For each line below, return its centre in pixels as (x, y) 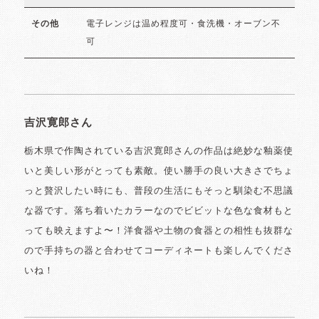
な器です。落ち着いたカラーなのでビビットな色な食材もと (159, 211)
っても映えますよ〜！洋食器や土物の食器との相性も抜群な (159, 231)
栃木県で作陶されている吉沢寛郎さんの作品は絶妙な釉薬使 (159, 151)
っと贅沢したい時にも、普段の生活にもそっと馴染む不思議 (159, 191)
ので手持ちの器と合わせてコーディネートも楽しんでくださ (159, 251)
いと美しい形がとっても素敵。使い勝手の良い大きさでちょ (159, 171)
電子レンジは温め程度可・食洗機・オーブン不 (183, 23)
